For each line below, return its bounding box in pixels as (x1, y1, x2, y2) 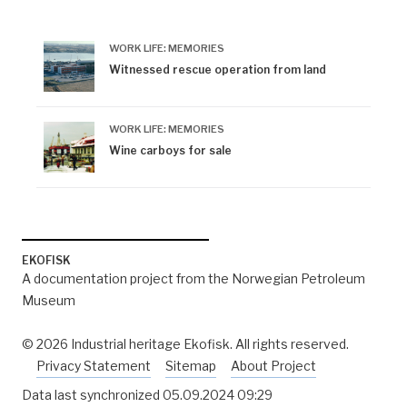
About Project (231, 358, 316, 373)
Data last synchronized (22, 387, 163, 402)
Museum (22, 293, 75, 308)
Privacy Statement (36, 358, 151, 373)
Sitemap (165, 358, 216, 373)
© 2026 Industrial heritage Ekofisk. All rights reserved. (22, 336, 349, 352)
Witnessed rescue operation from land (109, 63, 326, 76)
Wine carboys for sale (109, 144, 232, 157)
